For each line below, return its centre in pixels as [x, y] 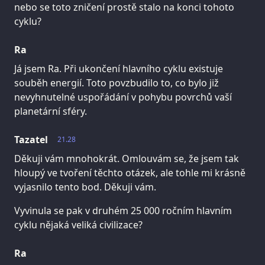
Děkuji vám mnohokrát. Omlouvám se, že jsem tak [127, 159]
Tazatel [31, 140]
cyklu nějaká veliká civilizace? [78, 225]
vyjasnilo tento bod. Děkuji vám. [85, 187]
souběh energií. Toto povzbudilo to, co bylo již [117, 83]
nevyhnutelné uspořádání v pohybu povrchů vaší [123, 97]
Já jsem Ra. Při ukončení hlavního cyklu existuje [119, 69]
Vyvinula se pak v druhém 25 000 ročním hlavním [123, 211]
